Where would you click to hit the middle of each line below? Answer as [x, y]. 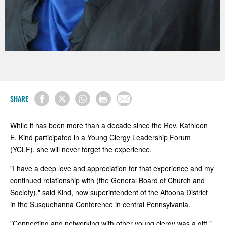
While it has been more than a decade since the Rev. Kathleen [109, 125]
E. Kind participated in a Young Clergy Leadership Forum [100, 137]
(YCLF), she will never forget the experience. [81, 149]
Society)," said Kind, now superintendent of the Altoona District [109, 193]
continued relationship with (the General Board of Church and [107, 181]
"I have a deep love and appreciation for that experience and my [112, 168]
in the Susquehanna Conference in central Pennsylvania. [100, 205]
